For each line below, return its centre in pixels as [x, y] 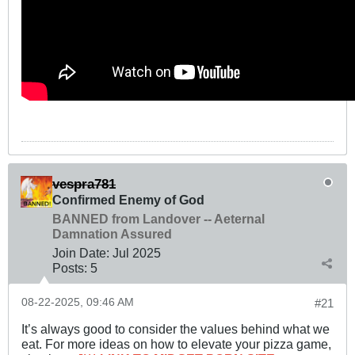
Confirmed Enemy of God [128, 200]
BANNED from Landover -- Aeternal [158, 219]
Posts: [70, 268]
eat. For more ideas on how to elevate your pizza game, [176, 344]
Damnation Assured [112, 234]
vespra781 [84, 184]
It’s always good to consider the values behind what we [176, 329]
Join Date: [81, 253]
